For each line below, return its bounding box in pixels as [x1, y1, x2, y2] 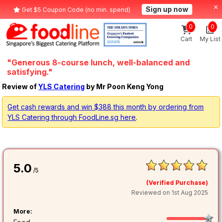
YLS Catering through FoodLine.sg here [7, 113, 136, 122]
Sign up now [146, 5, 188, 13]
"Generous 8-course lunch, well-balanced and [7, 57, 190, 68]
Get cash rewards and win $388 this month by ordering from [7, 103, 204, 111]
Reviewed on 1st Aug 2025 [131, 189, 209, 197]
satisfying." [7, 67, 53, 77]
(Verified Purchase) [146, 179, 209, 187]
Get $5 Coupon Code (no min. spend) [20, 6, 132, 13]
